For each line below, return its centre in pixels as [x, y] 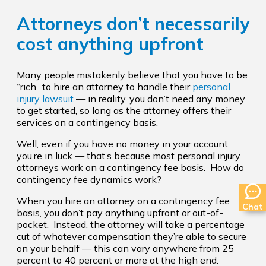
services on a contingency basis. [87, 123]
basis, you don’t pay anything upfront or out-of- [120, 213]
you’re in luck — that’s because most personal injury [129, 156]
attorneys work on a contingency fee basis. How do [130, 168]
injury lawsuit [45, 99]
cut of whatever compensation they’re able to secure [132, 237]
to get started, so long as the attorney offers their [124, 111]
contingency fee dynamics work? [89, 180]
